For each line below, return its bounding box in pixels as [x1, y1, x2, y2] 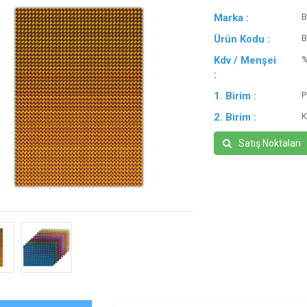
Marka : [214, 12, 249, 24]
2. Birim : [214, 111, 257, 123]
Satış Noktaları [238, 138, 302, 149]
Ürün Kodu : [214, 33, 271, 45]
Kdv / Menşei [214, 54, 277, 66]
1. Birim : [214, 90, 257, 102]
